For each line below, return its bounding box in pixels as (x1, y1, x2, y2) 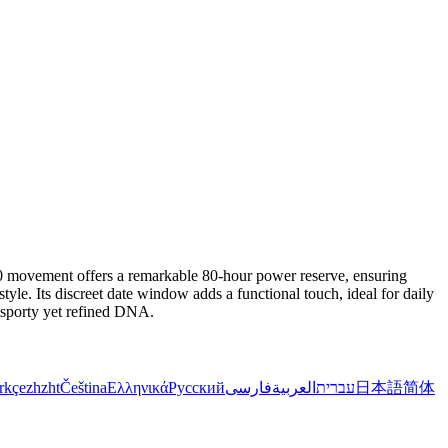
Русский (168, 378, 225, 396)
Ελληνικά (107, 378, 168, 396)
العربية (272, 378, 316, 396)
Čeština (60, 378, 107, 396)
